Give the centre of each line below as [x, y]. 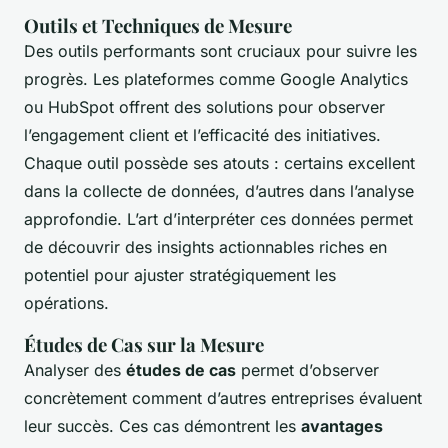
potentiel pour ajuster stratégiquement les [180, 275]
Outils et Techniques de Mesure [158, 26]
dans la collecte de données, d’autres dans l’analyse [219, 191]
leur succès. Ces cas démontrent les [162, 426]
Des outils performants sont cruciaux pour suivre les [220, 51]
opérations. [66, 303]
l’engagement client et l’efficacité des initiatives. [202, 135]
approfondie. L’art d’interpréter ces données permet [218, 219]
